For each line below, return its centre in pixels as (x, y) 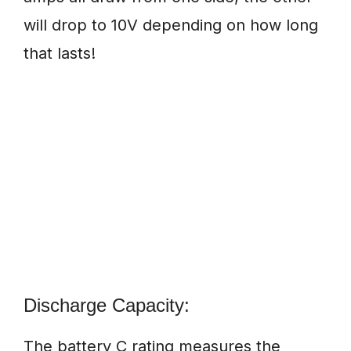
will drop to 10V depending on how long (171, 25)
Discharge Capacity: (107, 306)
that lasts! (60, 54)
